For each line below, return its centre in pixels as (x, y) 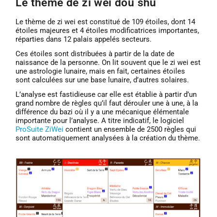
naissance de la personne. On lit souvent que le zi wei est (108, 62)
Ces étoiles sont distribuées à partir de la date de (95, 54)
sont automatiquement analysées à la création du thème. (108, 138)
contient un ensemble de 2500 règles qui (130, 129)
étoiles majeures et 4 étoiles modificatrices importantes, (108, 31)
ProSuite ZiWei (40, 129)
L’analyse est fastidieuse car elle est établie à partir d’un (106, 94)
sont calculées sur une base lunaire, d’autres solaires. (102, 80)
